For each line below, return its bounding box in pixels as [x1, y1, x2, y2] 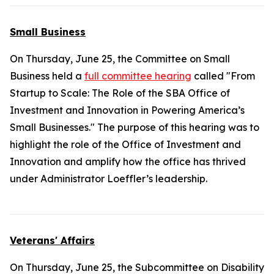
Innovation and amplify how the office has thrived [10, 155, 246, 168]
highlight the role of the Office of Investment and [10, 138, 241, 150]
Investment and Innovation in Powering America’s [10, 104, 245, 116]
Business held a [10, 70, 84, 82]
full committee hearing [84, 70, 191, 82]
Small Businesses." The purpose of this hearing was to [10, 121, 259, 133]
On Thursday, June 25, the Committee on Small [10, 53, 230, 65]
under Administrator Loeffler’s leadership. [10, 172, 207, 185]
